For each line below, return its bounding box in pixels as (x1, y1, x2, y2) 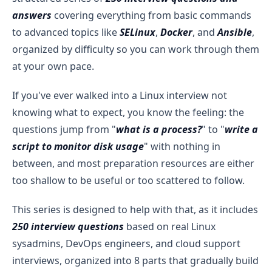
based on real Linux (124, 219, 216, 233)
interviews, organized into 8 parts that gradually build (12, 253, 259, 267)
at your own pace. (12, 59, 94, 73)
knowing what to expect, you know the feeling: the (12, 105, 244, 119)
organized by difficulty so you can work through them (12, 42, 259, 56)
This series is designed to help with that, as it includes (12, 202, 258, 216)
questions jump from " (12, 122, 116, 136)
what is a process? (116, 122, 202, 136)
